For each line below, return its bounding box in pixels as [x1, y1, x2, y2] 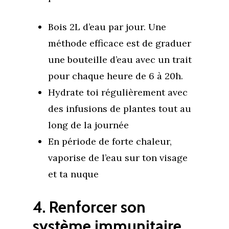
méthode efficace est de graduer [48, 37, 191, 49]
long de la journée [48, 119, 129, 131]
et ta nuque [48, 168, 99, 180]
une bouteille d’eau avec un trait [48, 54, 192, 65]
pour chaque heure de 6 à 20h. [48, 70, 183, 82]
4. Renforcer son [33, 197, 146, 217]
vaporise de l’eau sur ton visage [48, 152, 188, 164]
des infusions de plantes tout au [48, 103, 191, 114]
